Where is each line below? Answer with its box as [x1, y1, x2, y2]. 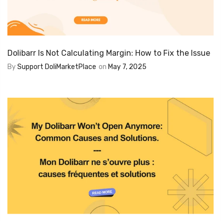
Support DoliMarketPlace [17, 63, 96, 72]
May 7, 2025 [108, 63, 147, 72]
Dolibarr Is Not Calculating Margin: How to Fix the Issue [7, 48, 210, 58]
